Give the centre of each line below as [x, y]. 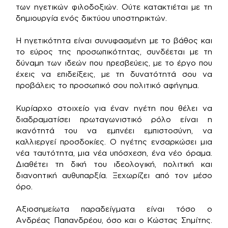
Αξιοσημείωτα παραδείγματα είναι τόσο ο [114, 209]
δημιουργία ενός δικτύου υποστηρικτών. [92, 18]
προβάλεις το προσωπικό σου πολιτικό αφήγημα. [108, 85]
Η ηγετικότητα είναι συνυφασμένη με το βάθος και [114, 40]
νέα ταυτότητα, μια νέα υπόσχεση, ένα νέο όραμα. [114, 153]
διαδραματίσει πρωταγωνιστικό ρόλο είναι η [114, 119]
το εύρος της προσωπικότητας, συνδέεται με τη [114, 52]
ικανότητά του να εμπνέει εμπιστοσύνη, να [114, 130]
